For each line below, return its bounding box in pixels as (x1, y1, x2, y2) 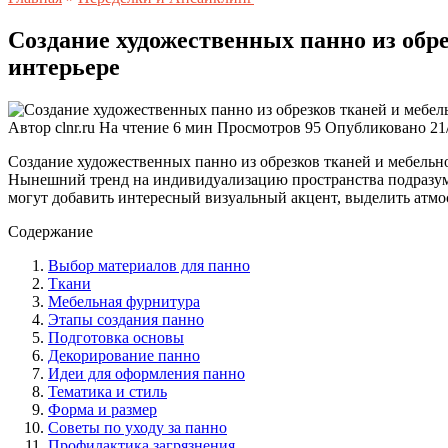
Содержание (8, 222, 93, 240)
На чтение (99, 118, 169, 136)
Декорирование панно (48, 346, 200, 364)
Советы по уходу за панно (48, 418, 227, 436)
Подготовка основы (48, 328, 184, 346)
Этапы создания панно (48, 310, 204, 328)
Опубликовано (325, 118, 426, 136)
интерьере (8, 53, 120, 80)
